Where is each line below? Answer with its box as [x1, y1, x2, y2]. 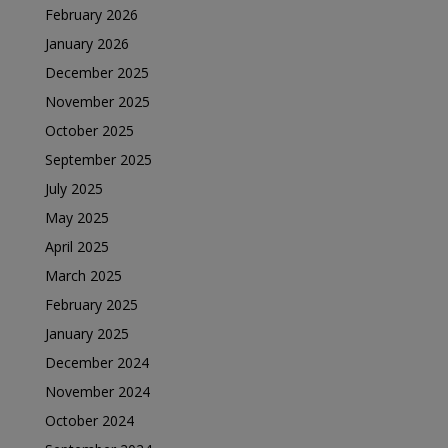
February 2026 [45, 4, 138, 24]
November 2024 [45, 381, 150, 401]
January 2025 [45, 323, 129, 343]
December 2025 [45, 62, 149, 82]
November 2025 [45, 91, 150, 111]
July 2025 [45, 178, 103, 198]
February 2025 [45, 294, 138, 314]
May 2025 [45, 207, 109, 227]
